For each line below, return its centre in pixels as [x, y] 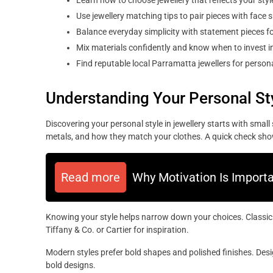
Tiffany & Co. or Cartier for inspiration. [117, 230]
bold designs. [71, 265]
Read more [90, 178]
